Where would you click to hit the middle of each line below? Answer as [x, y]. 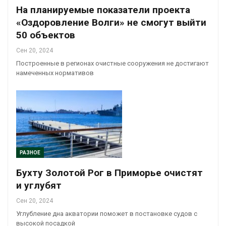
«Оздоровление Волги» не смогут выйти [111, 22]
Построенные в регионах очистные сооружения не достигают [112, 63]
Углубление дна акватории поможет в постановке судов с [107, 214]
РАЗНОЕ [30, 153]
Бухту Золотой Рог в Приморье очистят [109, 173]
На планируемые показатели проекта [103, 10]
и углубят [39, 186]
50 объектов [46, 35]
